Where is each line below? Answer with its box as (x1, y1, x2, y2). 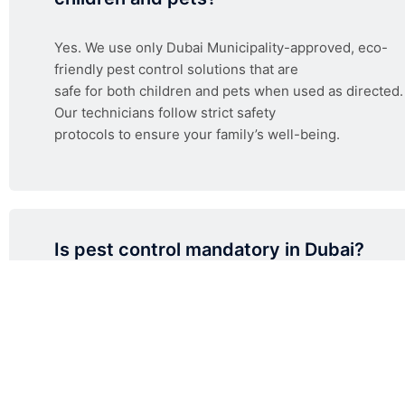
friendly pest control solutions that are (54, 61, 298, 79)
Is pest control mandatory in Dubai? (54, 239, 364, 261)
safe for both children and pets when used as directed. (54, 82, 403, 100)
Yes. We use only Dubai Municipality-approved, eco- (54, 39, 388, 57)
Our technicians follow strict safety (54, 104, 276, 122)
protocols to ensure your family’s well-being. (54, 126, 340, 144)
